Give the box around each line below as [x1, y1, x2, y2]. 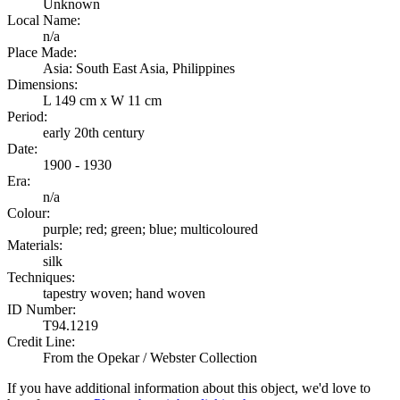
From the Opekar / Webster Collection [43, 350, 257, 366]
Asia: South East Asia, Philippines [43, 61, 235, 77]
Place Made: [7, 45, 77, 61]
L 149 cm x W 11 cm [43, 93, 162, 109]
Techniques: [7, 270, 75, 286]
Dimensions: [7, 77, 78, 93]
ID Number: [7, 302, 76, 318]
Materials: [7, 237, 62, 254]
